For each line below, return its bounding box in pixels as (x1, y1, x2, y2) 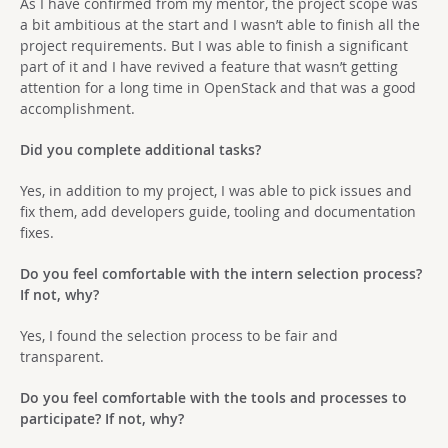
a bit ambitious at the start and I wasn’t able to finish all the (20, 15, 420, 35)
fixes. (20, 223, 54, 243)
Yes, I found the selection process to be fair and (20, 326, 338, 346)
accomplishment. (20, 99, 139, 119)
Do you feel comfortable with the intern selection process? (20, 264, 422, 284)
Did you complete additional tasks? (20, 140, 261, 160)
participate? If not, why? (20, 409, 184, 429)
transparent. (20, 347, 108, 367)
